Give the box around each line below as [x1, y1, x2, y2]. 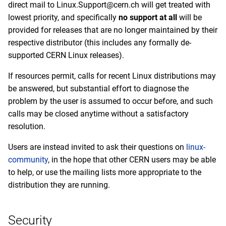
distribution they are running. [8, 180, 110, 190]
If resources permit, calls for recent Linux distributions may [8, 71, 216, 81]
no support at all [119, 13, 177, 22]
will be [177, 13, 202, 22]
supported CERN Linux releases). [8, 50, 124, 60]
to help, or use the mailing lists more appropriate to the [8, 167, 201, 177]
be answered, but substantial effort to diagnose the [8, 84, 189, 93]
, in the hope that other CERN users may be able [48, 155, 216, 164]
